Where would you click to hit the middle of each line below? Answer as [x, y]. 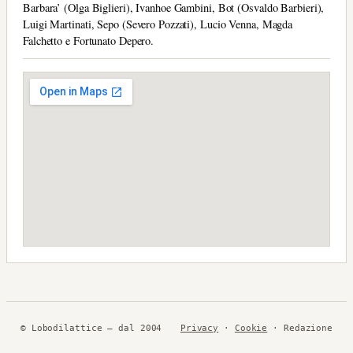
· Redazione [300, 328]
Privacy [199, 328]
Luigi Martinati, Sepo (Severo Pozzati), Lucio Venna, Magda [158, 24]
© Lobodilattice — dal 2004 [91, 328]
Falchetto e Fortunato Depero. [93, 40]
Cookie [251, 328]
